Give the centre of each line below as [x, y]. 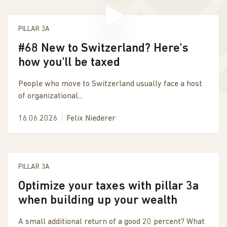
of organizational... [50, 96]
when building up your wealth [98, 201]
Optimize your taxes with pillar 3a [108, 186]
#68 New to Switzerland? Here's [103, 49]
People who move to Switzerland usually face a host [110, 84]
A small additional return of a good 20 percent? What [111, 222]
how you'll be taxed [69, 63]
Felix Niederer [91, 119]
